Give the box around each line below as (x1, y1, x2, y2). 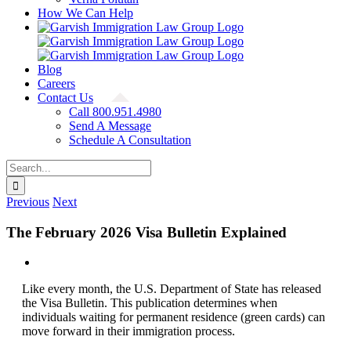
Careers (38, 77, 75, 90)
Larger (37, 269, 70, 283)
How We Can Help (38, 6, 133, 20)
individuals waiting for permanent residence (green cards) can (21, 310, 325, 324)
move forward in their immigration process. (21, 324, 235, 338)
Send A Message (69, 119, 151, 132)
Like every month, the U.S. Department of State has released (21, 282, 321, 296)
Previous (6, 195, 49, 208)
